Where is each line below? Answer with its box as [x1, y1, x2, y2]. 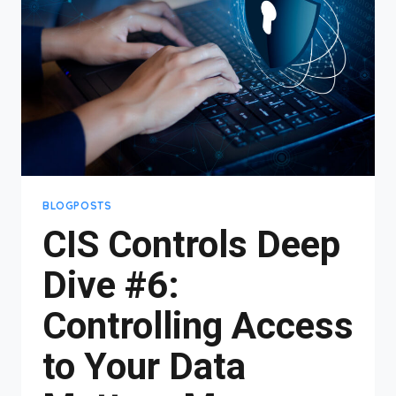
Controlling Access [42, 303, 354, 347]
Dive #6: [42, 263, 179, 307]
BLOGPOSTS [42, 198, 112, 212]
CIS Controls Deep [42, 222, 340, 266]
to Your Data [42, 344, 246, 388]
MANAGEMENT [117, 9, 206, 25]
